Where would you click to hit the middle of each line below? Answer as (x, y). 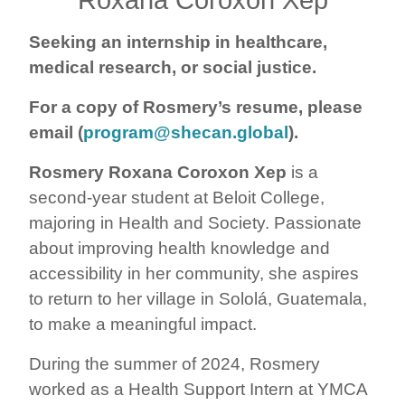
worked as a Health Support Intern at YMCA (198, 389)
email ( (56, 132)
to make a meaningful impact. (143, 324)
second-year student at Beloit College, (177, 197)
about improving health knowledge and (179, 248)
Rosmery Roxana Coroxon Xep (158, 172)
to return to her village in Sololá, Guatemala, (198, 298)
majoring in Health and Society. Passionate (195, 222)
